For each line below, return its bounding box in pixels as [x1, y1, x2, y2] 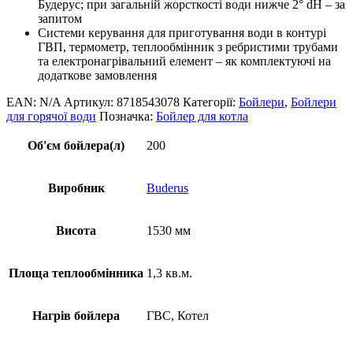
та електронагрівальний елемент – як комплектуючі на [38, 54, 331, 68]
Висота [56, 223, 96, 237]
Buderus [147, 180, 188, 195]
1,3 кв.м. [147, 266, 192, 280]
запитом [38, 11, 82, 25]
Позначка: [99, 109, 156, 123]
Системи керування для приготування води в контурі [38, 25, 326, 39]
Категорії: [183, 95, 239, 109]
